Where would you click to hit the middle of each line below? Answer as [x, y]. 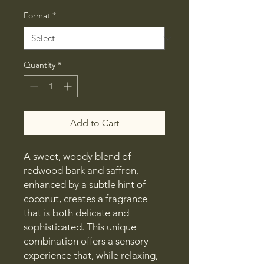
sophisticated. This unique [80, 227]
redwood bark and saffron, [81, 170]
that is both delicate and [76, 212]
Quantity [39, 65]
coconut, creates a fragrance [85, 198]
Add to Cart [94, 123]
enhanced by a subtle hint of [85, 184]
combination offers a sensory [86, 241]
